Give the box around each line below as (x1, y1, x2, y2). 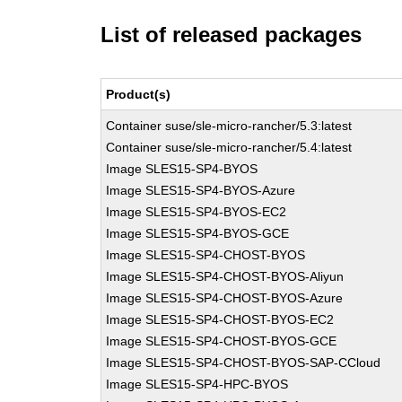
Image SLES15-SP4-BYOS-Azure (106, 183, 296, 197)
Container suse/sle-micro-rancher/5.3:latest (106, 118, 353, 133)
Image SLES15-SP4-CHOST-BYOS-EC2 (106, 312, 335, 327)
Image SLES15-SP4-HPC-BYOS (106, 377, 289, 391)
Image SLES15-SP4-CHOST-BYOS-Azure (106, 291, 344, 305)
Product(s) (106, 87, 171, 101)
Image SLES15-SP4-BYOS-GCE (106, 226, 290, 240)
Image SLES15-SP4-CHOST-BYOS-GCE (106, 334, 337, 348)
